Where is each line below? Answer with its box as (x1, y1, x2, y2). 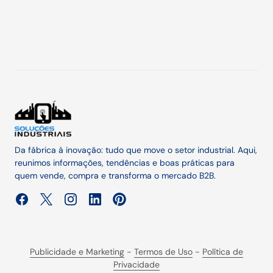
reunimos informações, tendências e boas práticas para (15, 157, 235, 169)
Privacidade (113, 259, 160, 271)
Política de (202, 246, 243, 258)
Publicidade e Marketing (30, 246, 124, 258)
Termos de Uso (134, 246, 193, 258)
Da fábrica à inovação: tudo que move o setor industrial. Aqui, (15, 144, 257, 156)
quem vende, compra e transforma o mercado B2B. (15, 170, 216, 182)
